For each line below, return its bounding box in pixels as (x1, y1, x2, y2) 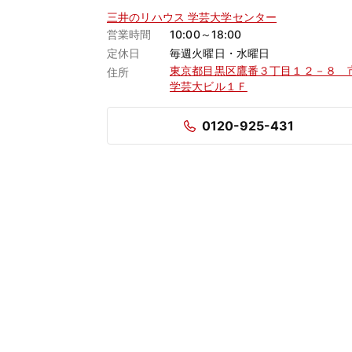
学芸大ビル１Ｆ (170, 79, 247, 93)
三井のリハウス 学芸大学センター (107, 10, 277, 24)
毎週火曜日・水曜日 (170, 46, 270, 60)
